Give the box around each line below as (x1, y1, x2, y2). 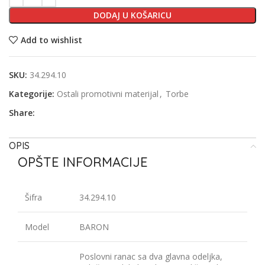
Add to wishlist (20, 34, 82, 46)
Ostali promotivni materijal (57, 88, 159, 100)
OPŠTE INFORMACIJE (18, 154, 148, 171)
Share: (9, 107, 35, 119)
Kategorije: (9, 88, 54, 100)
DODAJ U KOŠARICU (93, 9, 172, 21)
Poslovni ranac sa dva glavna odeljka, (79, 251, 222, 263)
